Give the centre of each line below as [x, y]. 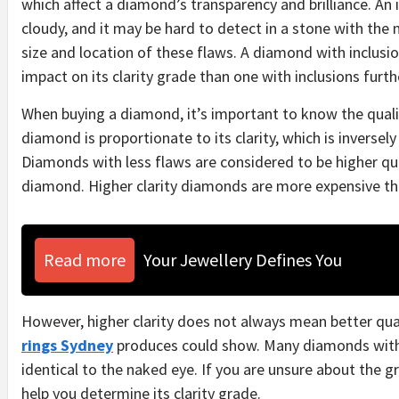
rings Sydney [67, 345]
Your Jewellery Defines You [243, 260]
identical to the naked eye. [111, 369]
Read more [85, 260]
